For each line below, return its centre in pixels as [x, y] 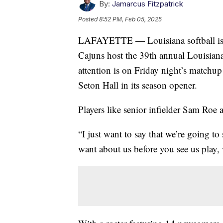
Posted [89, 19]
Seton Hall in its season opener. [138, 85]
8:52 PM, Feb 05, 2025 [130, 19]
